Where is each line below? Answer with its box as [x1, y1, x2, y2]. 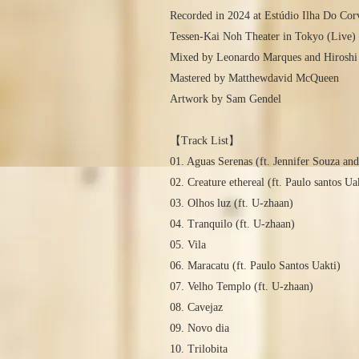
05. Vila [170, 239, 206, 252]
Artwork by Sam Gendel [170, 93, 281, 106]
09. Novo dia [170, 322, 229, 335]
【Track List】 [170, 135, 240, 147]
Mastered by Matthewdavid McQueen [170, 72, 339, 85]
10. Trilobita [170, 343, 228, 356]
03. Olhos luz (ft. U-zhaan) [170, 197, 293, 210]
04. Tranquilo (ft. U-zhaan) [170, 218, 295, 231]
